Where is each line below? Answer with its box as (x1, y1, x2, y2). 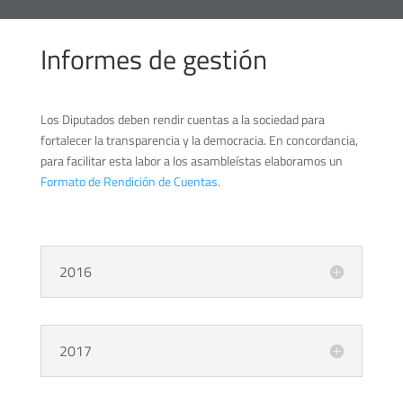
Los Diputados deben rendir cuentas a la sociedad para (40, 109, 325, 129)
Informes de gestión (40, 38, 267, 80)
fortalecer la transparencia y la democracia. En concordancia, (40, 130, 358, 149)
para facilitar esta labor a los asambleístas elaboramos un (40, 150, 343, 170)
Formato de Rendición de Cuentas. (40, 171, 220, 191)
